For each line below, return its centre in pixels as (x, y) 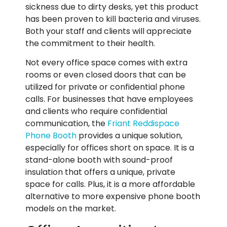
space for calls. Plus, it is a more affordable (110, 184)
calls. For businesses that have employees (109, 99)
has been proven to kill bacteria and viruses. (113, 19)
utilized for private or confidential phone (105, 87)
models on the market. (72, 209)
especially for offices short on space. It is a (110, 148)
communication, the (66, 124)
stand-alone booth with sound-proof (99, 160)
